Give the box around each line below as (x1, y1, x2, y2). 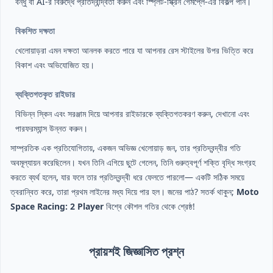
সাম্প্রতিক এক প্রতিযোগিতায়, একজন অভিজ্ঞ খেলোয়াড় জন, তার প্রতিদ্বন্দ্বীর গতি (10, 142, 241, 154)
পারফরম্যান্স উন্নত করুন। (15, 122, 88, 135)
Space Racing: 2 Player (10, 200, 104, 213)
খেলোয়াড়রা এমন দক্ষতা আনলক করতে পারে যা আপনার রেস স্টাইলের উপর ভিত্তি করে (15, 44, 253, 57)
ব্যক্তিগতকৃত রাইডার (15, 88, 75, 101)
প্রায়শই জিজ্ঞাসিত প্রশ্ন (89, 243, 184, 260)
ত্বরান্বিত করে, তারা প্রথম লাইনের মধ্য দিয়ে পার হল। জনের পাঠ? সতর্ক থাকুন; (10, 186, 236, 198)
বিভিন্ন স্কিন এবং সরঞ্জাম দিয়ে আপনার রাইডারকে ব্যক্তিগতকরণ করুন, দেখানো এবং (15, 108, 249, 120)
